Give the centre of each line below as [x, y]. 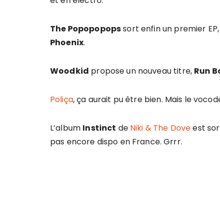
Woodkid [70, 71]
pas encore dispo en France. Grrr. [116, 142]
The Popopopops [86, 29]
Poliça [62, 99]
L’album [67, 128]
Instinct [99, 128]
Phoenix [67, 42]
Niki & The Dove [161, 128]
